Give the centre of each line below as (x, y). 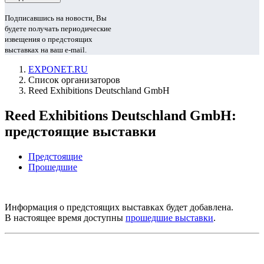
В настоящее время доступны (65, 217)
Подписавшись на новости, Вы (56, 18)
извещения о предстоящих (49, 39)
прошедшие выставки (169, 217)
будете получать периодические (58, 29)
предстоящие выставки (80, 131)
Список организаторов (74, 80)
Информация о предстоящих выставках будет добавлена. (119, 207)
